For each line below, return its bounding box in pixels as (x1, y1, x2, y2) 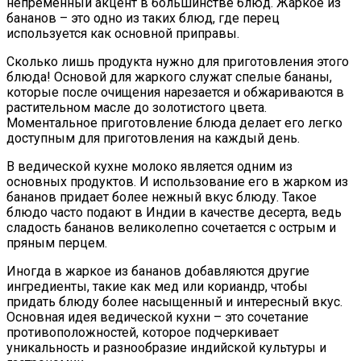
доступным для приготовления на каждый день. (6, 130, 300, 146)
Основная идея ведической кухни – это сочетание (6, 309, 309, 325)
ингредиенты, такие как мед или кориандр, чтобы (6, 278, 308, 294)
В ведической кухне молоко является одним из (6, 158, 293, 174)
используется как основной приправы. (6, 25, 239, 41)
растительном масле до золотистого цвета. (6, 99, 267, 115)
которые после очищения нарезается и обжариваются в (6, 84, 344, 100)
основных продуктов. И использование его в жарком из (6, 173, 348, 189)
